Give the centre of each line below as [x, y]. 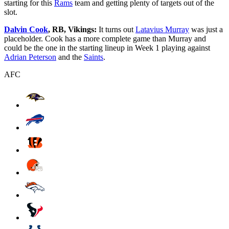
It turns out [116, 30]
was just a [206, 30]
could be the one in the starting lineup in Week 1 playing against [107, 48]
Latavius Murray [162, 30]
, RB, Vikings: [72, 30]
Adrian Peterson [30, 57]
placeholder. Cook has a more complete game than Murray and [105, 39]
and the [70, 57]
